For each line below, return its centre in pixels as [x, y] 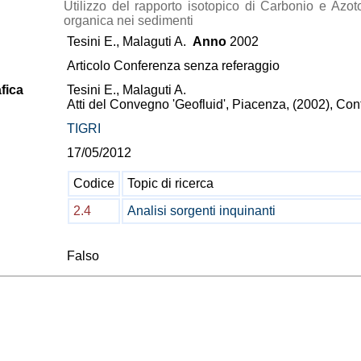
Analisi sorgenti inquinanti [201, 211]
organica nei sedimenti [129, 21]
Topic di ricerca [170, 183]
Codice [94, 183]
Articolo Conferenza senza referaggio [173, 66]
